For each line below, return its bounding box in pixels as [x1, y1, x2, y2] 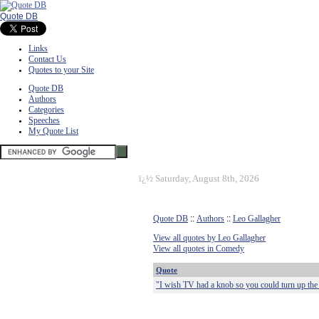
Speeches [28, 115, 60, 125]
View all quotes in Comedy [153, 244, 244, 253]
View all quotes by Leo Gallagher [153, 233, 266, 243]
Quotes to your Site [28, 65, 94, 75]
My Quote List [28, 126, 78, 136]
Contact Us [28, 54, 66, 64]
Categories [28, 105, 64, 115]
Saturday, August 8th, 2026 [155, 173, 259, 184]
